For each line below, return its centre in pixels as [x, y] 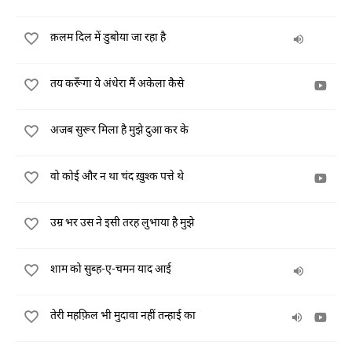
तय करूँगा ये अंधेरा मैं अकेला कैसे [117, 83]
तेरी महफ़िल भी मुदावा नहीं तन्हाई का [123, 315]
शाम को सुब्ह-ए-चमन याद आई [111, 268]
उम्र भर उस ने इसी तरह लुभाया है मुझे [122, 222]
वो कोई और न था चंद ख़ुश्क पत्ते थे [117, 176]
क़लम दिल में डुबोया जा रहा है [108, 37]
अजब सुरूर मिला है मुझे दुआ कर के [119, 129]
